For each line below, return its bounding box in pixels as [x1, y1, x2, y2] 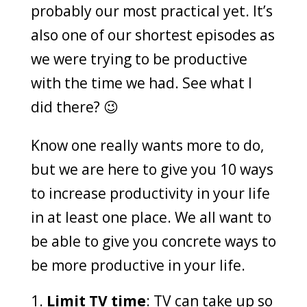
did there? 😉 [30, 97, 119, 116]
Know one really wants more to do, [30, 136, 264, 155]
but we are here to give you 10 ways [30, 160, 273, 179]
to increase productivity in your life [30, 184, 270, 203]
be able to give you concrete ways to [30, 232, 276, 251]
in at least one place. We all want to [30, 208, 271, 227]
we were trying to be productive [30, 49, 247, 69]
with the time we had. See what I [30, 73, 252, 93]
